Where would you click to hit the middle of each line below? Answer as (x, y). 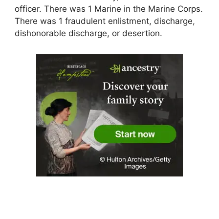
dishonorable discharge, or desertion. (88, 33)
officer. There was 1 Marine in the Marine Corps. (109, 9)
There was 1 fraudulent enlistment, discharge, (105, 21)
